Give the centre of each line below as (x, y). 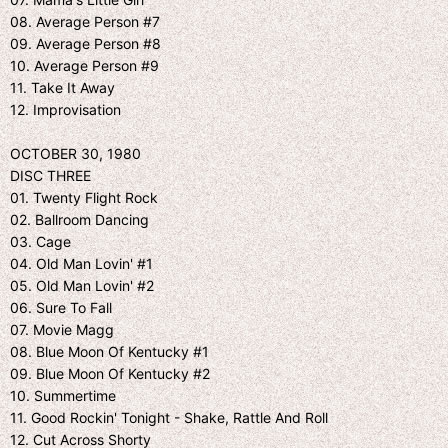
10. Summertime (63, 395)
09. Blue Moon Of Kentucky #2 (110, 373)
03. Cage (40, 241)
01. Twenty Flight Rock (84, 197)
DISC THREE (50, 175)
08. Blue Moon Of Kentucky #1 (109, 351)
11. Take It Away (62, 87)
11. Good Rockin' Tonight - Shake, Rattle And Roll (169, 417)
